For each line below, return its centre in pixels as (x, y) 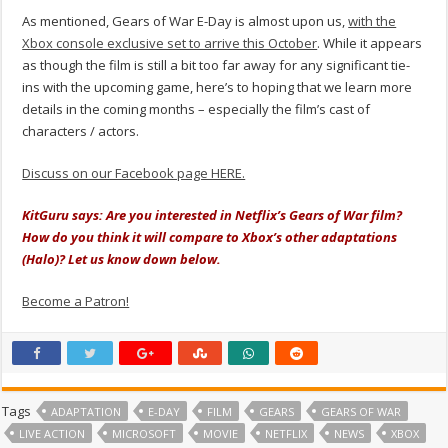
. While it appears (370, 43)
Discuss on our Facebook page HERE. (134, 173)
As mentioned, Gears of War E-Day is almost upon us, (185, 21)
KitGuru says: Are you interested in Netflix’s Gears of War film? (212, 215)
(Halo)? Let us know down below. (122, 259)
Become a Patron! (76, 301)
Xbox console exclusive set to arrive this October (170, 43)
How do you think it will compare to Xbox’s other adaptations (210, 237)
